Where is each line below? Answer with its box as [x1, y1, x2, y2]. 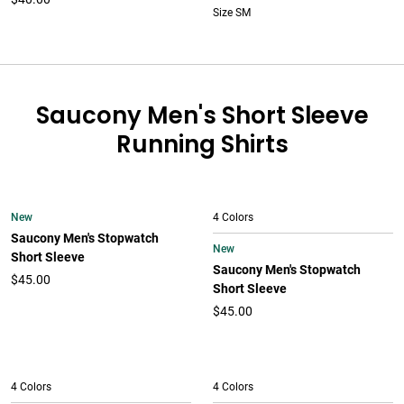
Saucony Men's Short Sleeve [35, 99, 369, 132]
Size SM [213, 6, 251, 19]
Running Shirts [115, 128, 289, 161]
